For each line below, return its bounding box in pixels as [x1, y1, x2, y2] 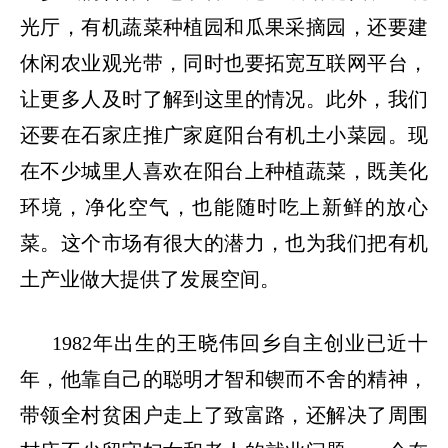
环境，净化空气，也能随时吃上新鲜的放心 [20, 195, 428, 218]
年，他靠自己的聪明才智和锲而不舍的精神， [20, 367, 428, 390]
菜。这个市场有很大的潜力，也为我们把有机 [20, 231, 428, 254]
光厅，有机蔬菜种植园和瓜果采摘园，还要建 [20, 15, 428, 38]
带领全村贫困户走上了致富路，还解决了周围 [20, 403, 428, 426]
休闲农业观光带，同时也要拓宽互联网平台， [20, 51, 428, 74]
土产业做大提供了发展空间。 [20, 267, 280, 290]
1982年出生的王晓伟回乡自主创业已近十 [52, 331, 428, 354]
